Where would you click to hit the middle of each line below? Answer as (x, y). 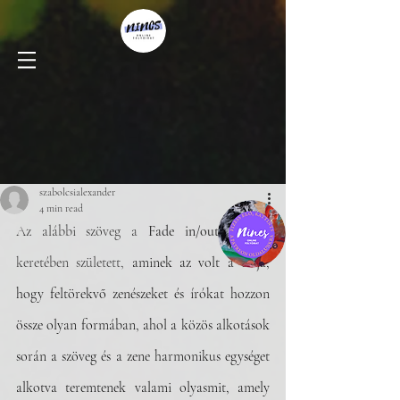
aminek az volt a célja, (201, 262)
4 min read (61, 208)
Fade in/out (189, 231)
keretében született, (74, 262)
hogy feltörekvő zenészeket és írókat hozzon (143, 294)
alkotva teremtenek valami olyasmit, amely (143, 387)
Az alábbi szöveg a (82, 231)
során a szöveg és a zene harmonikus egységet (143, 356)
